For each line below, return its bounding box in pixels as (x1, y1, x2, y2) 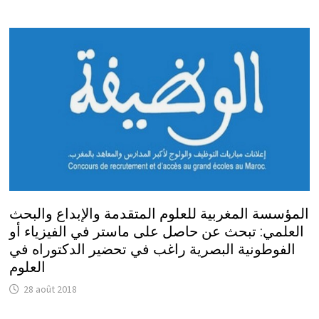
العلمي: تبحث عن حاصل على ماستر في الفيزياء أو (9, 223, 304, 241)
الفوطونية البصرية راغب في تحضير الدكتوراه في (9, 241, 296, 258)
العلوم (9, 258, 46, 276)
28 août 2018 (23, 283, 77, 296)
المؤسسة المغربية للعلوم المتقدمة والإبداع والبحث (9, 205, 309, 223)
